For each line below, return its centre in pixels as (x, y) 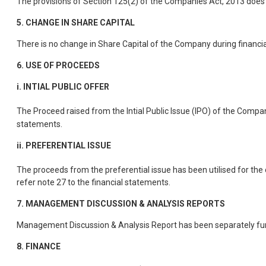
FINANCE (43, 247)
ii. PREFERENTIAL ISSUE (64, 145)
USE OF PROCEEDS (63, 65)
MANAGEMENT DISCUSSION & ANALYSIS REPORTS (125, 204)
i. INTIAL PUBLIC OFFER (63, 86)
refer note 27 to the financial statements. (94, 183)
